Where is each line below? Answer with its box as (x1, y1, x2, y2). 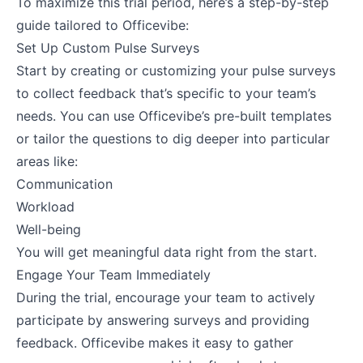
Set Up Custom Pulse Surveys (16, 39, 199, 56)
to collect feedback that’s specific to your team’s (16, 84, 316, 101)
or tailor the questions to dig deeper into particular (16, 130, 330, 147)
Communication (16, 175, 113, 192)
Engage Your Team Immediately (16, 266, 211, 283)
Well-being (16, 220, 81, 237)
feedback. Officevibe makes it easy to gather (16, 334, 293, 351)
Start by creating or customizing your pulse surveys (16, 62, 335, 79)
